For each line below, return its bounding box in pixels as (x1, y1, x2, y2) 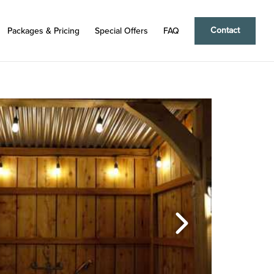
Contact (210, 25, 240, 35)
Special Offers (95, 25, 148, 36)
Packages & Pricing (7, 25, 80, 36)
